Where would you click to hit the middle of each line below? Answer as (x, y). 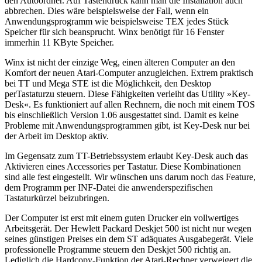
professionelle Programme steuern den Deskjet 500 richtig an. (118, 249)
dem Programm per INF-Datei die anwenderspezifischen (109, 187)
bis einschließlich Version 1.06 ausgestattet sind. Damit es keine (122, 115)
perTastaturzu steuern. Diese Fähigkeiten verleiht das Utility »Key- (127, 94)
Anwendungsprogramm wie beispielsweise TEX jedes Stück (117, 21)
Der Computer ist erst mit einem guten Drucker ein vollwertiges (122, 218)
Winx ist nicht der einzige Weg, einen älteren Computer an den (120, 62)
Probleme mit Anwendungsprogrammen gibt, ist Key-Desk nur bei (127, 125)
